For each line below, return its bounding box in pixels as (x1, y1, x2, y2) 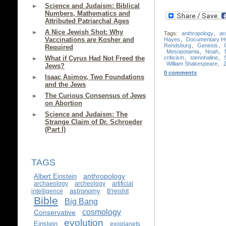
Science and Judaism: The (45, 110, 128, 118)
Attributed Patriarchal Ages (45, 17, 129, 25)
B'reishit (107, 188, 129, 195)
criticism (164, 54, 184, 61)
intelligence (31, 188, 63, 195)
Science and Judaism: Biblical (45, 2, 140, 10)
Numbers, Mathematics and (45, 10, 130, 17)
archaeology (34, 180, 68, 187)
